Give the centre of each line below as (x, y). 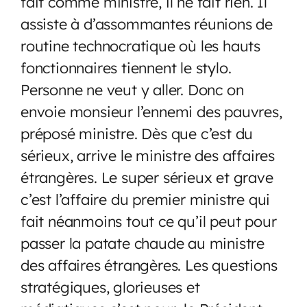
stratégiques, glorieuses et (110, 286)
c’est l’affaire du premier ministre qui (146, 199)
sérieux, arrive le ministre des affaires (148, 155)
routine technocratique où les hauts (140, 45)
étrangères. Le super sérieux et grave (147, 177)
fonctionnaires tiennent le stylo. (126, 67)
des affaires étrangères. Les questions (149, 265)
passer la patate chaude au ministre (143, 243)
